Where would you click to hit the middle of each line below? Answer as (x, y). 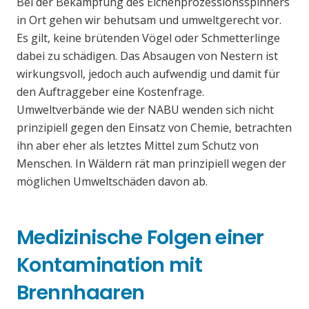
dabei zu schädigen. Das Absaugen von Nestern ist (147, 56)
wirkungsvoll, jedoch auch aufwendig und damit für (148, 74)
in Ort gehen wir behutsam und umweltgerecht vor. (149, 20)
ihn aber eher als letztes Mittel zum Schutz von (138, 146)
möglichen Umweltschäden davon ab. (112, 182)
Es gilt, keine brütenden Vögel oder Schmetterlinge (148, 38)
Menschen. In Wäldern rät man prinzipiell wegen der (151, 164)
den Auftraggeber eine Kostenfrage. (110, 92)
